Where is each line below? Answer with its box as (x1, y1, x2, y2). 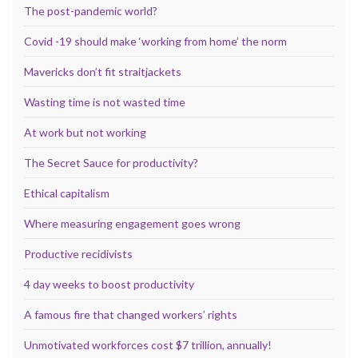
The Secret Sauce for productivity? (24, 155, 198, 169)
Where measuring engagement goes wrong (24, 216, 241, 230)
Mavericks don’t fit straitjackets (24, 64, 181, 78)
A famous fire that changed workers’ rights (24, 307, 237, 321)
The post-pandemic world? (24, 3, 157, 18)
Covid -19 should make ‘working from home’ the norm (24, 34, 287, 48)
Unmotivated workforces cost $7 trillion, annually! (24, 337, 272, 352)
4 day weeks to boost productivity (24, 276, 194, 291)
